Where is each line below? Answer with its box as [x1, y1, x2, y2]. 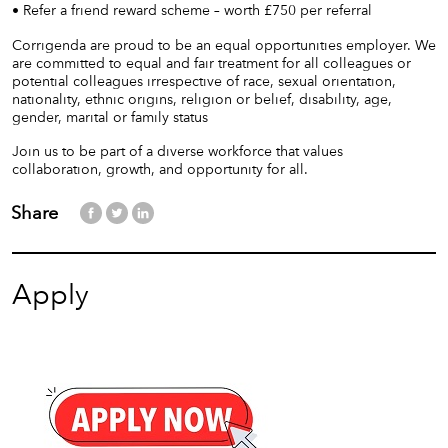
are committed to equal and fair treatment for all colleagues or [12, 54, 411, 71]
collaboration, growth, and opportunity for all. [12, 161, 308, 178]
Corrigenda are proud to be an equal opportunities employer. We [12, 36, 436, 53]
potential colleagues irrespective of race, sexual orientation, [12, 72, 396, 89]
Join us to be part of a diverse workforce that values [12, 143, 343, 160]
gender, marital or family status [12, 108, 208, 125]
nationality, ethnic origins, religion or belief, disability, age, [12, 90, 392, 107]
